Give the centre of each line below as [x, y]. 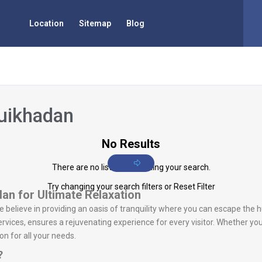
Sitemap [95, 23]
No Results [131, 144]
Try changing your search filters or [110, 187]
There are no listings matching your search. [131, 167]
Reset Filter [194, 187]
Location [47, 23]
